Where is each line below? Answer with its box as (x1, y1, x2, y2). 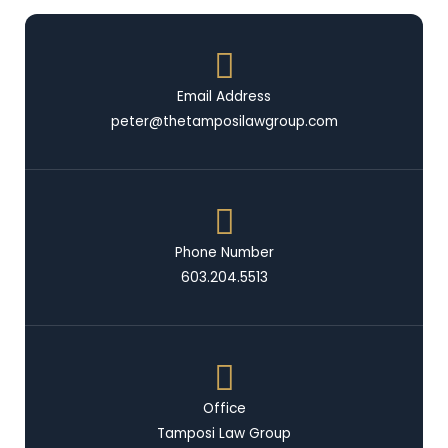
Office (202, 399, 246, 419)
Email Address (177, 87, 271, 107)
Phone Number (174, 243, 274, 263)
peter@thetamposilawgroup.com (110, 112, 338, 132)
